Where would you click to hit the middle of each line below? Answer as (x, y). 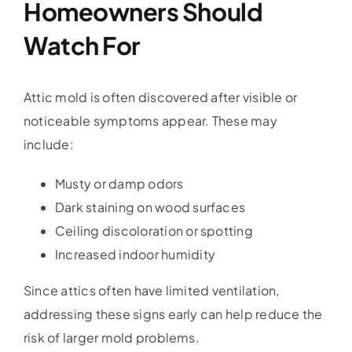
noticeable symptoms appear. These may (150, 121)
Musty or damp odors (119, 184)
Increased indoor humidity (135, 255)
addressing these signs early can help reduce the (173, 314)
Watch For (82, 45)
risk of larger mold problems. (112, 338)
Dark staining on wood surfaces (150, 207)
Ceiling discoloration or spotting (154, 231)
